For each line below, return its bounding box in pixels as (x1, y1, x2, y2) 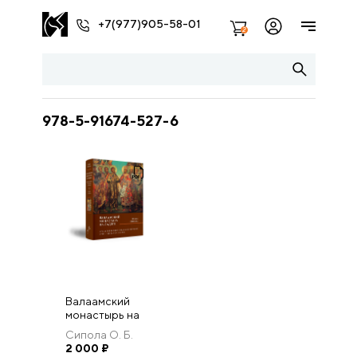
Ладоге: (65, 322, 105, 335)
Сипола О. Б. (65, 328, 133, 341)
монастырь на (65, 308, 139, 321)
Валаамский (65, 295, 130, 308)
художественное (65, 335, 155, 348)
